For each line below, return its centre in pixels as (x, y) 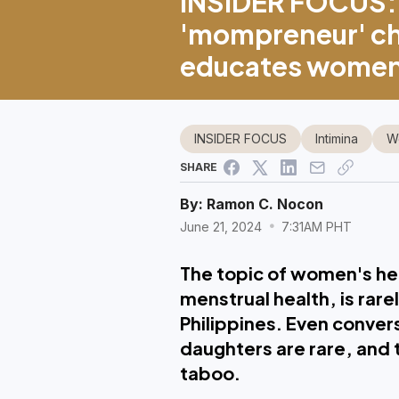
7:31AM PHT (314, 227)
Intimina (336, 138)
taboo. (210, 373)
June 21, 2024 (222, 227)
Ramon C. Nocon (265, 204)
